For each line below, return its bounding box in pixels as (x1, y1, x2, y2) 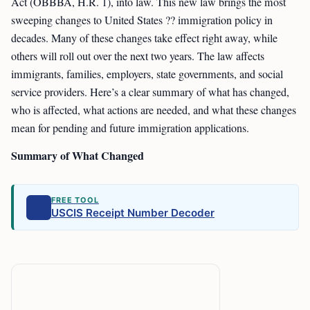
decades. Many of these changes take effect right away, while (11, 30, 277, 46)
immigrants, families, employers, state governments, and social (11, 66, 283, 82)
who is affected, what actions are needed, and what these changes (11, 102, 296, 118)
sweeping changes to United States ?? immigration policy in (11, 12, 273, 28)
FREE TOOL (51, 195, 99, 205)
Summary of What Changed (11, 147, 144, 163)
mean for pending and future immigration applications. (11, 120, 249, 136)
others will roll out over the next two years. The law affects (11, 48, 264, 64)
